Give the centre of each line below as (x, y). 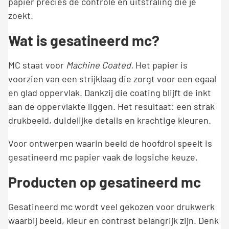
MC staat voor (37, 65)
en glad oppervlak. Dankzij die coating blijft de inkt (110, 93)
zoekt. (21, 15)
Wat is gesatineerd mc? (84, 40)
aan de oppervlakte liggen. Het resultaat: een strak (111, 106)
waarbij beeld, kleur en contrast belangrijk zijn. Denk (113, 220)
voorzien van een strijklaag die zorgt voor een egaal (112, 79)
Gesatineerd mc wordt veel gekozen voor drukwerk (111, 207)
